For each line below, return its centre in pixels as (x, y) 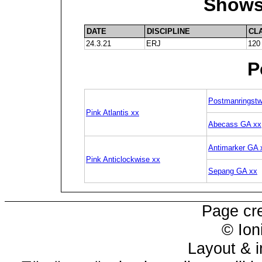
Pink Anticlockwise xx (123, 160)
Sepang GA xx (232, 171)
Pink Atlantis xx (112, 113)
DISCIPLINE (168, 32)
